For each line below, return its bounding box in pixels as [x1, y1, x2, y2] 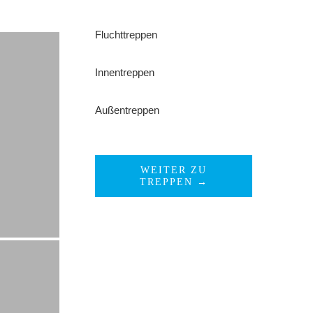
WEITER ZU [140, 165, 208, 175]
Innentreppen [95, 66, 155, 78]
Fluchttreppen [95, 29, 158, 41]
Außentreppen [95, 104, 160, 116]
